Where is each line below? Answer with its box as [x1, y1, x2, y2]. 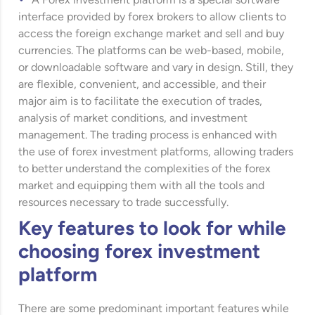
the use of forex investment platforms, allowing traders [18, 146, 294, 158]
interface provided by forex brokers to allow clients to [18, 11, 287, 23]
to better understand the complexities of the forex [18, 163, 271, 175]
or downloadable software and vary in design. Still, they [18, 62, 294, 74]
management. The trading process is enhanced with [18, 129, 278, 141]
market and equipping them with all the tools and [18, 180, 265, 192]
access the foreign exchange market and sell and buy [18, 28, 285, 40]
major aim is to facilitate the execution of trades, [18, 96, 263, 108]
